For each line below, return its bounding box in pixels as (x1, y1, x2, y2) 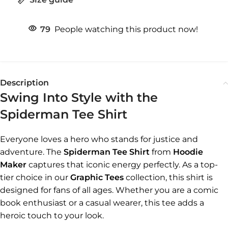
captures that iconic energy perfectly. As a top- (26, 159, 218, 169)
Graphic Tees (70, 172, 124, 182)
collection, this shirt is (124, 172, 213, 182)
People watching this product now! (54, 24, 198, 34)
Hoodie (173, 147, 203, 157)
